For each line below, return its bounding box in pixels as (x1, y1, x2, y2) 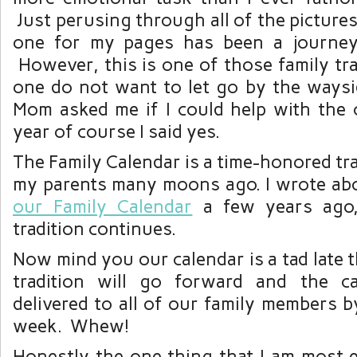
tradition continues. (13, 218, 176, 241)
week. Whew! (13, 315, 129, 338)
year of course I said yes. (13, 120, 220, 143)
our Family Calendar (13, 195, 193, 218)
